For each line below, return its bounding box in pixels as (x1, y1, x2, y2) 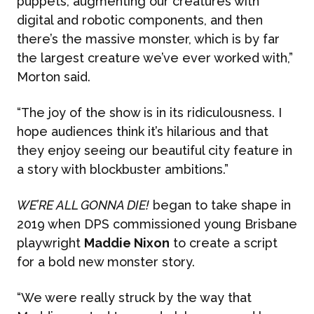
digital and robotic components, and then (17, 13, 263, 27)
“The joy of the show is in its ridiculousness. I (17, 105, 282, 120)
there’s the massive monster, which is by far (17, 32, 280, 46)
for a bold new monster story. (17, 254, 195, 269)
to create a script (170, 235, 278, 250)
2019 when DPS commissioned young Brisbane (17, 217, 297, 231)
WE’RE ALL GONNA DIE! (17, 198, 149, 212)
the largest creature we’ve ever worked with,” (17, 50, 293, 65)
